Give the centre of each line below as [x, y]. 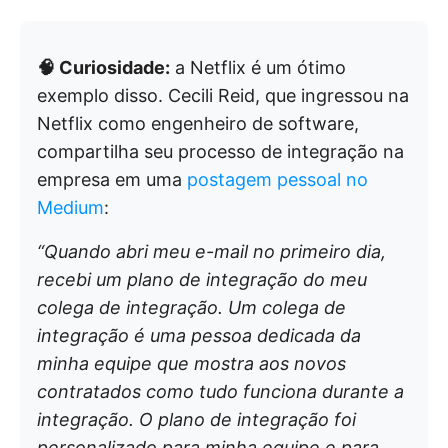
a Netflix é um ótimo [258, 68]
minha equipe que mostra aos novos [191, 364]
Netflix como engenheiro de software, [198, 124]
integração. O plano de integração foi [196, 420]
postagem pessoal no [277, 180]
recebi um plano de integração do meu [202, 280]
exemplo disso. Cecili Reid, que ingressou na [223, 96]
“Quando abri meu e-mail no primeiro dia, [211, 252]
